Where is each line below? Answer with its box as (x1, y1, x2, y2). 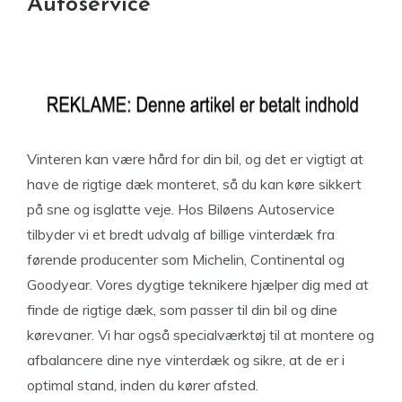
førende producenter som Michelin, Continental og (27, 250, 345, 268)
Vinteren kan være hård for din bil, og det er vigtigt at (27, 150, 363, 168)
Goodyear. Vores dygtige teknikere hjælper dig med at (27, 275, 369, 293)
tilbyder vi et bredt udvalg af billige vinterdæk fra (27, 225, 335, 243)
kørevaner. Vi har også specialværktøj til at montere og (27, 326, 374, 344)
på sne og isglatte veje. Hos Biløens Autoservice (27, 200, 335, 218)
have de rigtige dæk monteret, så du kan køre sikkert (27, 175, 362, 193)
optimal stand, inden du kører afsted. (27, 376, 258, 394)
